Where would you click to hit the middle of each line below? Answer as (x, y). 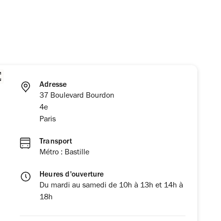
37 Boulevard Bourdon (77, 96)
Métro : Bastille (64, 153)
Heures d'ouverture (72, 175)
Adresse (53, 85)
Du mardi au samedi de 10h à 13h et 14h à (111, 186)
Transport (56, 142)
